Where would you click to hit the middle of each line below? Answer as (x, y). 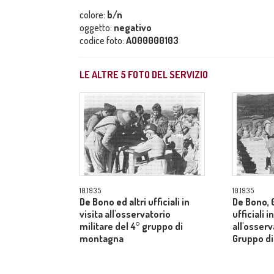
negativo (133, 28)
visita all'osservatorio (125, 214)
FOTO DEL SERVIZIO (167, 75)
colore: (93, 15)
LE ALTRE (100, 75)
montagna (102, 239)
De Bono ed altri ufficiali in (135, 202)
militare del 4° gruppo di (131, 226)
